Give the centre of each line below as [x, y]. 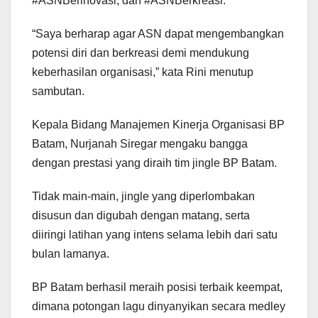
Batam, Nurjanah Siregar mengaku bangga [140, 144]
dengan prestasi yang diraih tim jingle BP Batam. [154, 163]
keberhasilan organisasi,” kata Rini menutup [143, 72]
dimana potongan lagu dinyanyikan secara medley [159, 307]
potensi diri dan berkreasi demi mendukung [141, 53]
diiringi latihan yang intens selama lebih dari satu [155, 235]
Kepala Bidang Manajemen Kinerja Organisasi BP [158, 125]
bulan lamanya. [71, 254]
